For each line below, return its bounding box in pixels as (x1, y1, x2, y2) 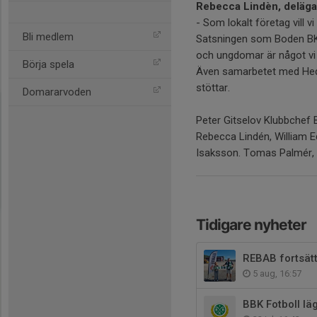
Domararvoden (23, 86, 91, 98)
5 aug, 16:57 (250, 267, 301, 279)
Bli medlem (23, 30, 74, 43)
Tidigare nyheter (196, 215, 306, 234)
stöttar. (196, 81, 230, 94)
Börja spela (23, 58, 74, 71)
